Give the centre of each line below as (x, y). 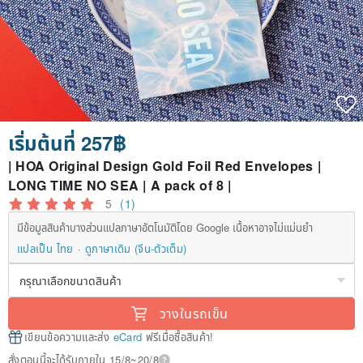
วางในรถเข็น (194, 314)
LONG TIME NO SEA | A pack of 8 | (120, 186)
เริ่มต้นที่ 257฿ (67, 143)
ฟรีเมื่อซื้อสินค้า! (178, 337)
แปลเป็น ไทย (45, 249)
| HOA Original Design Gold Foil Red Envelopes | (164, 166)
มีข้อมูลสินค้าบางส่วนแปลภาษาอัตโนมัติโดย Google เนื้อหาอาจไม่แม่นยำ (165, 228)
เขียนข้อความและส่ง (69, 337)
